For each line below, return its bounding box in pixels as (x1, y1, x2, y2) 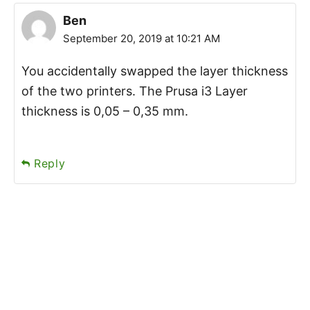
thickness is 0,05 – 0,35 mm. (21, 104, 188, 119)
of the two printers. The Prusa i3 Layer (21, 84, 248, 99)
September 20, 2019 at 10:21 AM (63, 32, 220, 46)
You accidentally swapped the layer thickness (21, 64, 288, 79)
